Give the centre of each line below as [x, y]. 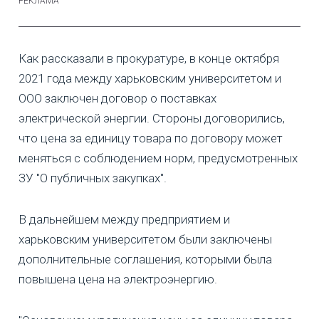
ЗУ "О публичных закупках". [93, 178]
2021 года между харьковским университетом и [150, 79]
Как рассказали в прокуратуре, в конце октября [149, 59]
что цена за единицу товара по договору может [151, 138]
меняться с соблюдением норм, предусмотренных [158, 158]
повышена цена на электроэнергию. [118, 279]
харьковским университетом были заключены [145, 240]
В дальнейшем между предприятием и [124, 220]
